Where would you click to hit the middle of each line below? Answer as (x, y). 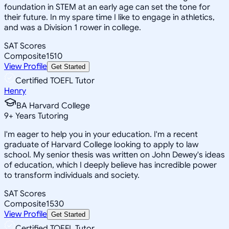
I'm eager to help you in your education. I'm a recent (101, 134)
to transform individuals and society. (72, 175)
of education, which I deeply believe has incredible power (110, 165)
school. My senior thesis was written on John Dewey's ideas (114, 155)
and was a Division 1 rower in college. (73, 27)
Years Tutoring (41, 116)
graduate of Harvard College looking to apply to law (101, 144)
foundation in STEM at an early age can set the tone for (107, 7)
